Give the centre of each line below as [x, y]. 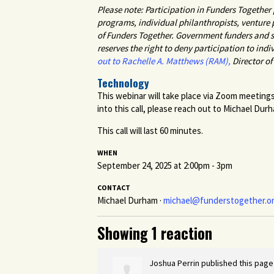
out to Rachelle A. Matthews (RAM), [164, 61]
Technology [123, 83]
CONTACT [114, 188]
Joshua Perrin [174, 263]
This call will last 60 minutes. [151, 131]
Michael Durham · [130, 201]
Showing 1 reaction [155, 233]
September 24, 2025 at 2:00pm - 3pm [165, 166]
